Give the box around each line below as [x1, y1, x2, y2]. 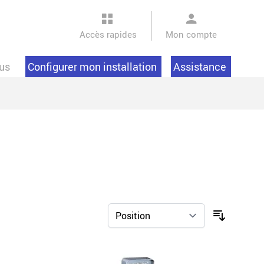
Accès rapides [80, 28, 137, 40]
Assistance [173, 60, 226, 74]
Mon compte [166, 28, 217, 40]
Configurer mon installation [27, 60, 157, 74]
